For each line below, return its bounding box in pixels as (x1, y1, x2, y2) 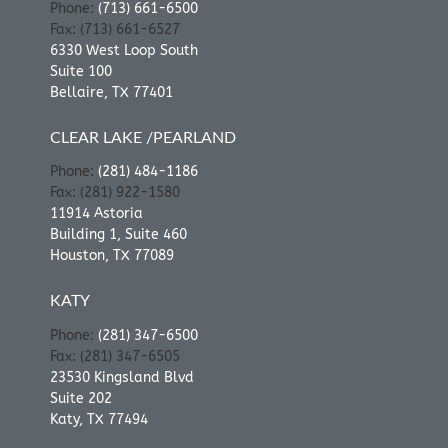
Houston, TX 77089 (49, 247, 174, 265)
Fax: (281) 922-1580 (49, 184, 180, 202)
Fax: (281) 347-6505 (49, 348, 180, 366)
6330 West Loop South (49, 41, 198, 59)
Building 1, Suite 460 (49, 226, 187, 244)
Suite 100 (49, 62, 112, 80)
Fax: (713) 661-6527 (49, 20, 180, 38)
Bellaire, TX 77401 (49, 83, 173, 101)
